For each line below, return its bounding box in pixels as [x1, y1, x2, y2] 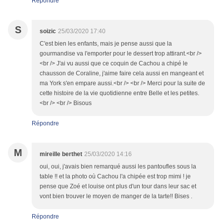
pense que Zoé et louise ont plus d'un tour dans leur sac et [40, 183, 196, 190]
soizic [40, 28, 56, 35]
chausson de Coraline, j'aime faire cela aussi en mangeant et [40, 70, 204, 77]
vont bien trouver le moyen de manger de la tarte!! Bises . [40, 193, 192, 200]
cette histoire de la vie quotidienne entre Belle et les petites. [40, 90, 199, 97]
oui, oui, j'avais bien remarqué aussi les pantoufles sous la [40, 163, 196, 170]
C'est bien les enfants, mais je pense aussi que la [40, 40, 172, 48]
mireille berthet [40, 151, 82, 158]
